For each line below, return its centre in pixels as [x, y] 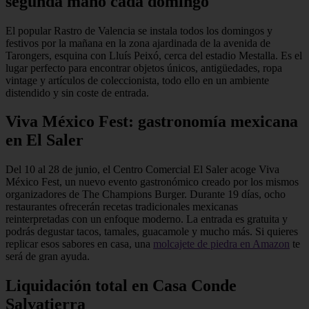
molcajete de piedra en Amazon [221, 244]
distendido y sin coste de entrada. [77, 92]
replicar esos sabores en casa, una [79, 244]
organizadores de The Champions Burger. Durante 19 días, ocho [146, 195]
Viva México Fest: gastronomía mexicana [152, 122]
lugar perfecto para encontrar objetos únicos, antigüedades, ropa [144, 68]
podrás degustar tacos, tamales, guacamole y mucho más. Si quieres [152, 232]
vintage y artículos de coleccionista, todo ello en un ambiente [137, 80]
